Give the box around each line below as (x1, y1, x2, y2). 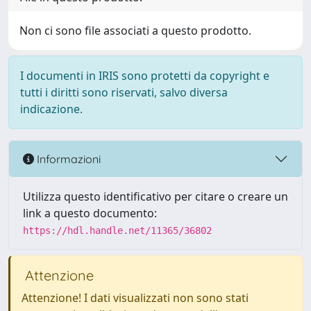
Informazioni (34, 151, 101, 166)
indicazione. (20, 101, 83, 117)
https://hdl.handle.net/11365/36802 (23, 225, 212, 236)
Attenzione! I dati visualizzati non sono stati (22, 290, 249, 305)
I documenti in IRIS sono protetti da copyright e (20, 68, 269, 83)
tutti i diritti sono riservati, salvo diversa (20, 85, 228, 100)
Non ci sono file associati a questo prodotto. (19, 23, 251, 38)
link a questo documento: (23, 205, 157, 221)
